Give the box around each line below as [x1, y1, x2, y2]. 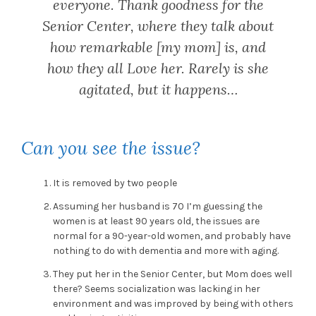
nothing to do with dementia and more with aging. [53, 245, 279, 257]
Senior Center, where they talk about [42, 17, 274, 35]
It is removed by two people [53, 177, 177, 190]
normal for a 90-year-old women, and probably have [53, 230, 291, 243]
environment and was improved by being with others [53, 298, 293, 310]
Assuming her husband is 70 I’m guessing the [53, 200, 262, 213]
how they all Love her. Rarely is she [47, 59, 269, 78]
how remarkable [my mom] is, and [50, 38, 266, 56]
